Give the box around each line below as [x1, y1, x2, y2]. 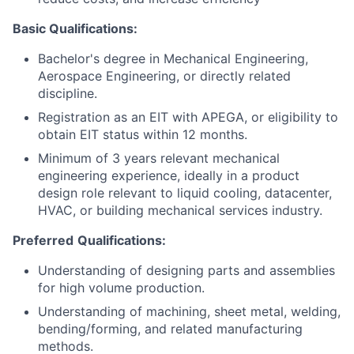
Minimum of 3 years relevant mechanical [38, 150, 280, 167]
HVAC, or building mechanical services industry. [38, 202, 322, 219]
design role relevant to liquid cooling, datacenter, [38, 185, 332, 201]
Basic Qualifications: [13, 21, 137, 37]
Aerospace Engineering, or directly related [38, 68, 291, 85]
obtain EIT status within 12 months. [38, 126, 247, 143]
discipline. [38, 85, 97, 102]
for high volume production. [38, 280, 205, 296]
